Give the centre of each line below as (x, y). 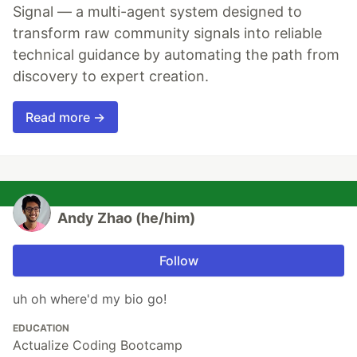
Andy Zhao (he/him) (126, 218)
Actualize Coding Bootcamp (98, 345)
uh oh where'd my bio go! (90, 299)
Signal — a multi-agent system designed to (157, 12)
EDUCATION (41, 328)
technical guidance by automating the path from (176, 55)
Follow (178, 261)
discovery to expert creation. (111, 76)
